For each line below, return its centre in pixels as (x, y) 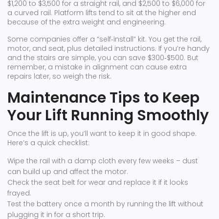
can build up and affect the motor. (68, 172)
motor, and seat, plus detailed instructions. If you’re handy (109, 48)
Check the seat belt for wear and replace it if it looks (98, 182)
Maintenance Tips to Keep (103, 98)
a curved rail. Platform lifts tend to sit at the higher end (102, 13)
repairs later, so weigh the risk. (59, 76)
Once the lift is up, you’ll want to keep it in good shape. (102, 133)
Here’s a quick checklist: (48, 143)
